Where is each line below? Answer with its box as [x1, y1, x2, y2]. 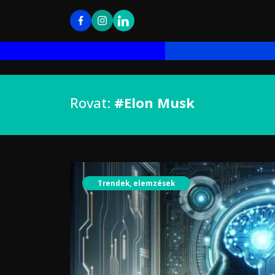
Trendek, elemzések [98, 178, 175, 188]
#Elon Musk [114, 93, 195, 112]
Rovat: [70, 93, 114, 112]
